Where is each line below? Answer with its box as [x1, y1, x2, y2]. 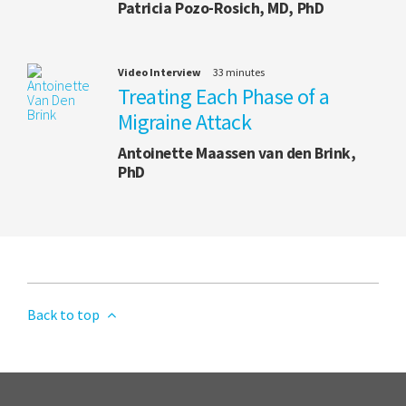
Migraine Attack [118, 107, 251, 136]
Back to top [27, 304, 102, 324]
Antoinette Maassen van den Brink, [118, 142, 356, 163]
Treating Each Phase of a [118, 82, 330, 111]
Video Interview [118, 64, 201, 79]
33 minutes [213, 64, 265, 79]
